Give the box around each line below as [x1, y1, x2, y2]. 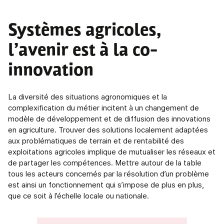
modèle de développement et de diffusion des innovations [8, 114, 210, 123]
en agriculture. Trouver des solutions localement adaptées [8, 125, 208, 134]
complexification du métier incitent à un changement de [8, 103, 199, 112]
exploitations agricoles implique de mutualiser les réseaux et [8, 147, 215, 156]
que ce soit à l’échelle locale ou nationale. [8, 191, 149, 200]
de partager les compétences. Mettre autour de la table [8, 158, 201, 167]
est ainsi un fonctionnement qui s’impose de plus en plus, [8, 180, 204, 189]
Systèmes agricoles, [8, 22, 160, 40]
